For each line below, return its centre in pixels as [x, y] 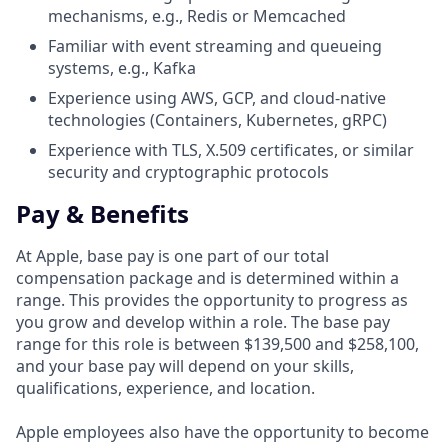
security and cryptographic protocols [188, 172]
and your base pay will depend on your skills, [185, 365]
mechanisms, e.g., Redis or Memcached [197, 16]
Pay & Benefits [102, 214]
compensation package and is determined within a [207, 277]
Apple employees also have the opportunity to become [222, 431]
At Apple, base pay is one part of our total [172, 255]
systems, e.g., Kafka [122, 68]
